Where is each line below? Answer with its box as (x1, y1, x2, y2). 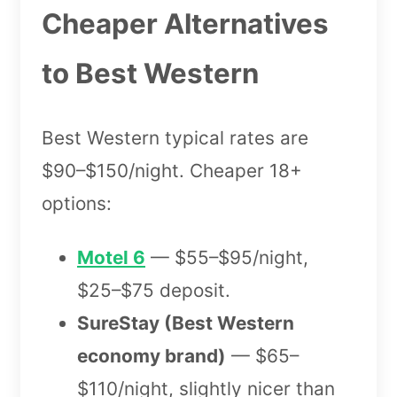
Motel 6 (77, 246, 145, 269)
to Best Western (42, 57, 259, 91)
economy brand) (77, 345, 226, 368)
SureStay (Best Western (77, 312, 294, 335)
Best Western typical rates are (42, 127, 308, 150)
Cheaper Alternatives (42, 7, 329, 42)
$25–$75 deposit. (77, 279, 230, 302)
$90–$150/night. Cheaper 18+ (42, 160, 302, 183)
